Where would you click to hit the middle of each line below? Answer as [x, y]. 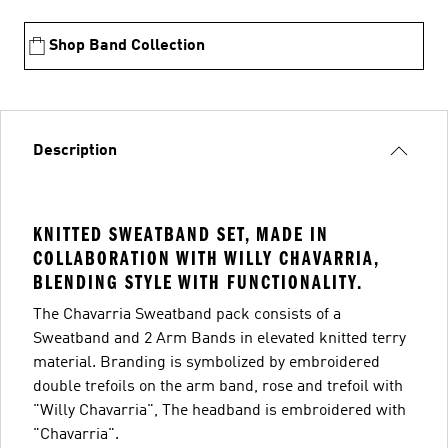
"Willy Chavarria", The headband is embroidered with [219, 411]
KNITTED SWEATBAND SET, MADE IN [181, 234]
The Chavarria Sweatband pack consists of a [187, 315]
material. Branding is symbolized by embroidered [206, 363]
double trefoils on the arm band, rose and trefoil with [218, 387]
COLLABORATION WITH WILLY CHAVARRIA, [206, 258]
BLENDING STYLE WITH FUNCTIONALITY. [198, 282]
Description [75, 151]
